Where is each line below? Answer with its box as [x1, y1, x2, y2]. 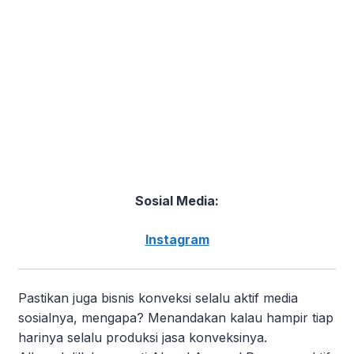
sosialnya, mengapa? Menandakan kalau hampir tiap [18, 310, 333, 326]
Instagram [145, 232, 209, 248]
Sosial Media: [135, 193, 219, 209]
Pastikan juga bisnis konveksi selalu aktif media [18, 290, 298, 307]
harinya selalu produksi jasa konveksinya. [18, 330, 267, 346]
